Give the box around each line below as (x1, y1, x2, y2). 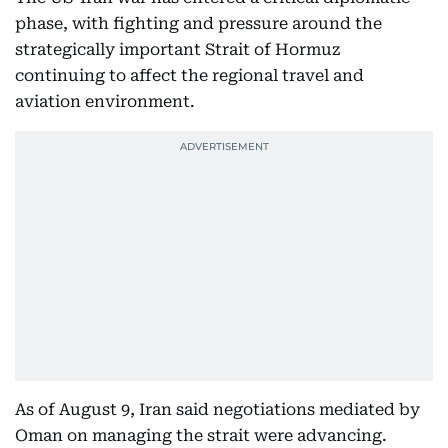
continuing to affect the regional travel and (15, 66, 364, 85)
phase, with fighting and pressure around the (15, 14, 382, 33)
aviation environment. (15, 92, 195, 111)
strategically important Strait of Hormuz (15, 40, 340, 59)
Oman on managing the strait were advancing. (15, 426, 387, 445)
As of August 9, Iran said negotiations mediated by (15, 400, 420, 419)
